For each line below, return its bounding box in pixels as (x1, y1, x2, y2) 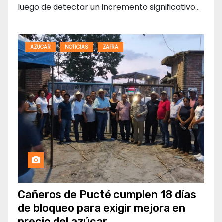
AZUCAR (30, 43, 51, 51)
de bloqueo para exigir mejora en (18, 201, 185, 215)
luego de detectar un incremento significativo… (18, 1, 200, 13)
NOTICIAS (65, 43, 88, 51)
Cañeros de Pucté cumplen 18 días (18, 188, 196, 202)
